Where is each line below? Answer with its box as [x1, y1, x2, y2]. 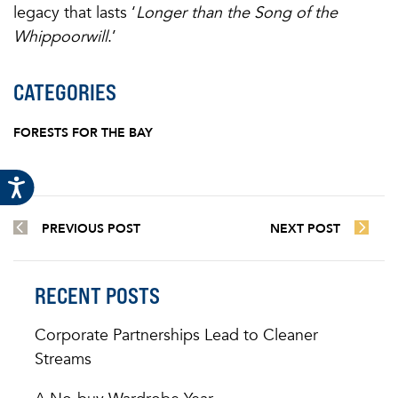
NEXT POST [270, 220, 340, 238]
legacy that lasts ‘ [13, 2, 136, 24]
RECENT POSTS [35, 283, 160, 310]
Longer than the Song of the [136, 2, 338, 24]
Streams [35, 348, 92, 370]
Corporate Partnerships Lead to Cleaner [35, 324, 318, 346]
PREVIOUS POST [42, 220, 140, 238]
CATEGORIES [13, 79, 116, 107]
